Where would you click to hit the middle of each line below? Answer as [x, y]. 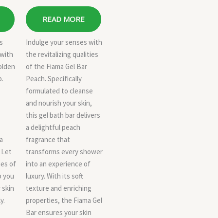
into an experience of [58, 163]
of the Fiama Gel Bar [56, 66]
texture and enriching [59, 188]
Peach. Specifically [54, 78]
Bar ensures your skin [59, 212]
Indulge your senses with [64, 42]
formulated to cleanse [59, 91]
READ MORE [64, 19]
